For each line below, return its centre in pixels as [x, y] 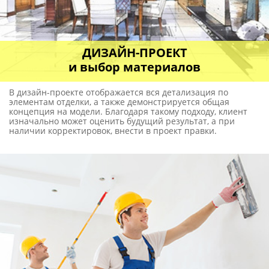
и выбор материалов [134, 67]
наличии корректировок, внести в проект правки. [113, 130]
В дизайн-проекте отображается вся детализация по [119, 92]
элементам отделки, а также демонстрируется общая [119, 101]
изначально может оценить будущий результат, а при [122, 121]
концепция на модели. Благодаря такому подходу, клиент [128, 111]
